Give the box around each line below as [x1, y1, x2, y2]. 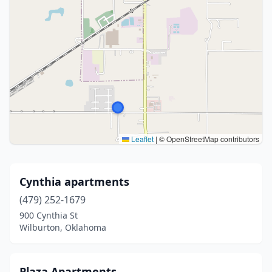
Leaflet [129, 134, 154, 144]
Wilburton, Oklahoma [19, 222, 106, 233]
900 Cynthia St [19, 209, 78, 221]
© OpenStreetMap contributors [157, 134, 259, 144]
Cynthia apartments [19, 174, 129, 189]
